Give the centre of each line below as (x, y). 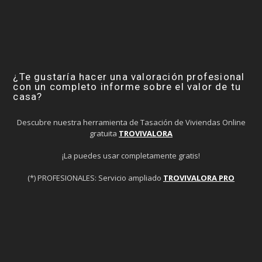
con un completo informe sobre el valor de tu (127, 87)
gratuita (104, 134)
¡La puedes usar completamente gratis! (131, 156)
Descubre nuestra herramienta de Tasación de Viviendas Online (131, 123)
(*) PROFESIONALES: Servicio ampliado (95, 178)
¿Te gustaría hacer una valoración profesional (129, 77)
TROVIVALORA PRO (199, 178)
